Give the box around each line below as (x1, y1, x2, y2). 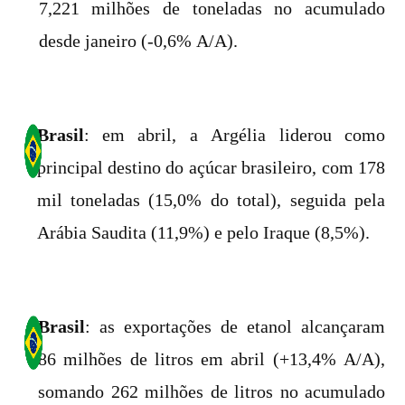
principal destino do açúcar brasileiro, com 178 (36, 155, 385, 179)
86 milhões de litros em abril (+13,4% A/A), (38, 347, 385, 371)
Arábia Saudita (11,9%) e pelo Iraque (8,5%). (36, 221, 370, 244)
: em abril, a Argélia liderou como (83, 123, 385, 146)
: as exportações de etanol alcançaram (85, 315, 385, 338)
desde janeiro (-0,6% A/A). (38, 29, 238, 52)
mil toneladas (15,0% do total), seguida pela (36, 188, 385, 212)
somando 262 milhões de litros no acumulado (38, 380, 385, 403)
